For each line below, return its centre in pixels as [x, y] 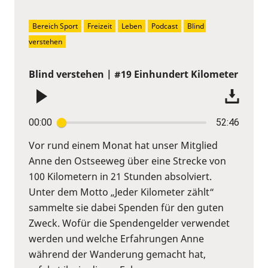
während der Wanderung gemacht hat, [117, 254]
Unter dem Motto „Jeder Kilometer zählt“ [121, 192]
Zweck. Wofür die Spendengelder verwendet [129, 223]
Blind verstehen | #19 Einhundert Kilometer [133, 74]
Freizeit [100, 26]
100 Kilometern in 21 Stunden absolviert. [120, 176]
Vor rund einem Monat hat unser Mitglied [123, 145]
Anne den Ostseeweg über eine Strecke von [127, 161]
